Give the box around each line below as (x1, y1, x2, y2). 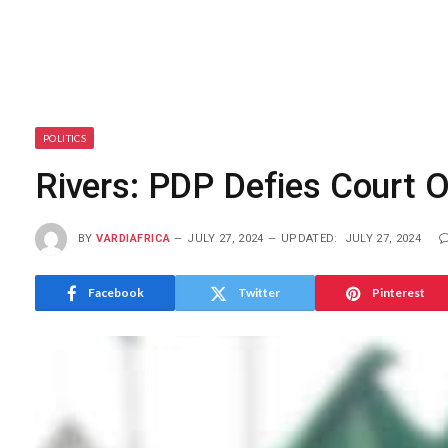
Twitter (238, 285, 280, 300)
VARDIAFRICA (96, 231, 171, 245)
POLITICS (43, 132, 87, 144)
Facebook (87, 285, 144, 300)
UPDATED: (281, 231, 338, 245)
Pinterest (371, 285, 425, 300)
